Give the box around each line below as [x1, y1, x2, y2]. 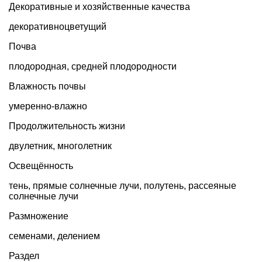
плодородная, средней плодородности [9, 61, 177, 71]
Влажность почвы [9, 81, 86, 91]
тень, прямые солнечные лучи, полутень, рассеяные [9, 180, 236, 191]
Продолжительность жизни [9, 120, 125, 131]
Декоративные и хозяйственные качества [9, 1, 190, 12]
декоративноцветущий [9, 21, 106, 32]
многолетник [57, 140, 112, 151]
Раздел [9, 250, 39, 261]
